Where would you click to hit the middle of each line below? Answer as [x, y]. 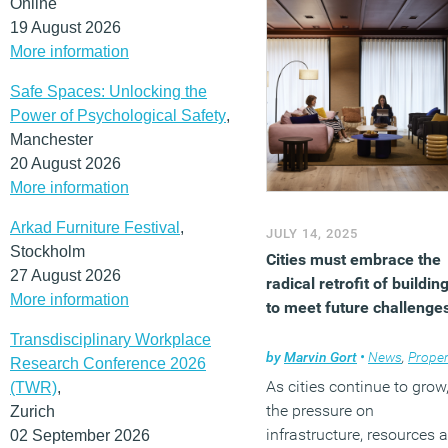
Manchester [51, 139]
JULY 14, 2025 [312, 233]
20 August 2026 [65, 163]
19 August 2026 [65, 27]
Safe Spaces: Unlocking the [108, 91]
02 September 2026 [80, 435]
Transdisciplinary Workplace [110, 339]
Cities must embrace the [353, 259]
